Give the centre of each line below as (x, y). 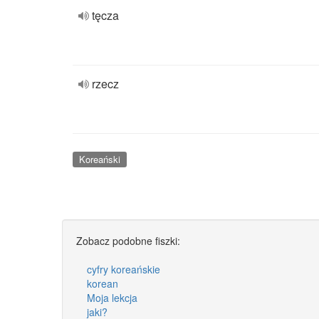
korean (103, 283)
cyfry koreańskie (124, 269)
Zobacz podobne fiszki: (128, 240)
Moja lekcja (112, 297)
